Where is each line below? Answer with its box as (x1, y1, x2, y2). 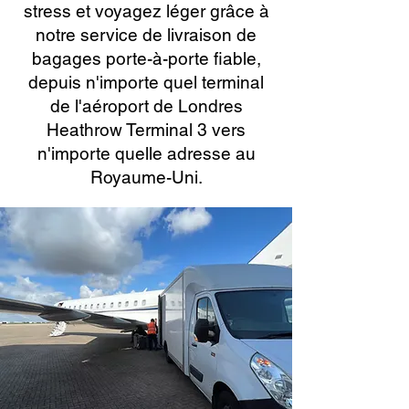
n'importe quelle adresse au (37, 143, 256, 163)
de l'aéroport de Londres (49, 96, 243, 116)
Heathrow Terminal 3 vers (47, 120, 246, 140)
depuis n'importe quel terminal (28, 72, 264, 92)
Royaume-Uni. (89, 167, 203, 187)
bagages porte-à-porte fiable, (31, 48, 261, 68)
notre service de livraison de (36, 25, 257, 45)
